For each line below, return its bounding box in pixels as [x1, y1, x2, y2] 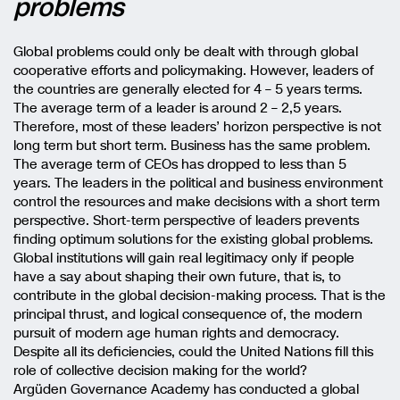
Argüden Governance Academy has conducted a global [13, 379, 359, 398]
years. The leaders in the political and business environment [13, 173, 383, 192]
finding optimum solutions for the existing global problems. [13, 229, 373, 248]
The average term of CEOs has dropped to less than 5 [13, 154, 346, 173]
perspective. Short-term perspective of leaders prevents [13, 211, 359, 229]
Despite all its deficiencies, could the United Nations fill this [13, 342, 373, 361]
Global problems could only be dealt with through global [13, 42, 358, 61]
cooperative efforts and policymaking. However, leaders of [13, 61, 374, 79]
